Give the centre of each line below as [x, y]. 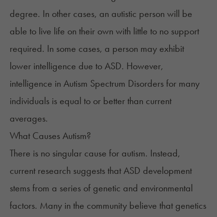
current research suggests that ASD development [101, 170]
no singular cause [74, 153]
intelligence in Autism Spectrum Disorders [87, 83]
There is [25, 153]
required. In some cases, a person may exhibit [97, 48]
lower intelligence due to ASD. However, [86, 66]
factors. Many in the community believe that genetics [108, 205]
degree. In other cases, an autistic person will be [101, 13]
